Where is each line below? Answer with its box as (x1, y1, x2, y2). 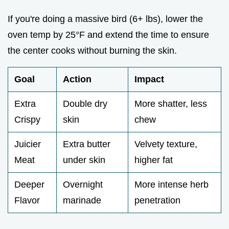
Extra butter (63, 139, 110, 150)
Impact (134, 74, 164, 85)
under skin (63, 155, 105, 166)
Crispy (14, 114, 40, 125)
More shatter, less (134, 99, 207, 109)
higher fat (134, 155, 173, 166)
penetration (134, 195, 180, 206)
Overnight (63, 179, 103, 190)
